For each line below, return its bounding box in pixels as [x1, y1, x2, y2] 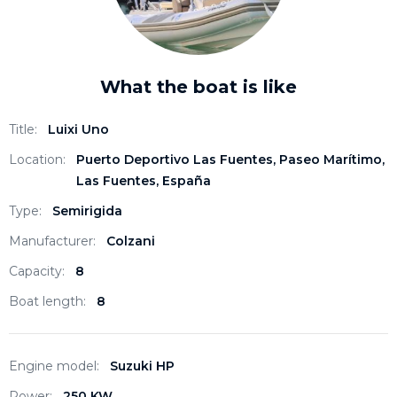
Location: [9, 151, 66, 167]
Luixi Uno [48, 121, 109, 137]
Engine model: [9, 357, 99, 374]
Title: [9, 121, 37, 137]
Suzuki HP [110, 357, 175, 374]
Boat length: [9, 292, 86, 309]
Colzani [106, 232, 155, 249]
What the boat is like [100, 75, 297, 97]
